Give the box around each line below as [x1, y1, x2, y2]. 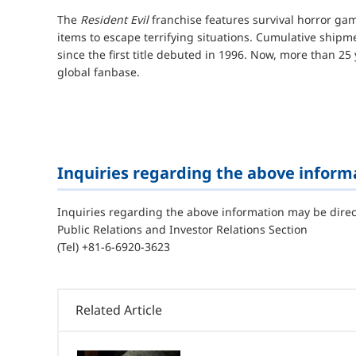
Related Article [75, 300, 162, 319]
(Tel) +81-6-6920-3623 [57, 238, 170, 254]
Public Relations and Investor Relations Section [57, 221, 308, 237]
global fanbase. [57, 64, 140, 79]
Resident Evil [80, 11, 149, 27]
